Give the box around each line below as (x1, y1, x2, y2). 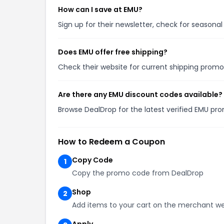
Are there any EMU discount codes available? (58, 89, 222, 99)
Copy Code (72, 155, 113, 165)
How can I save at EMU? (58, 4, 142, 14)
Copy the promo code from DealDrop (72, 168, 203, 178)
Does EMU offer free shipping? (58, 47, 167, 57)
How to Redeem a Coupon (58, 136, 165, 147)
